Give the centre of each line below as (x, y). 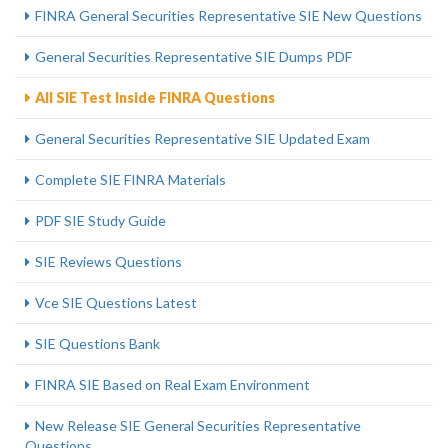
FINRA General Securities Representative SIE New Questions (228, 15)
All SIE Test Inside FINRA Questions (155, 97)
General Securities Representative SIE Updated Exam (202, 138)
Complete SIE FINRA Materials (130, 179)
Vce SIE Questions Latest (116, 302)
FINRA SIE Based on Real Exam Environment (172, 384)
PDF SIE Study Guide (100, 220)
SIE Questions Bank (97, 343)
